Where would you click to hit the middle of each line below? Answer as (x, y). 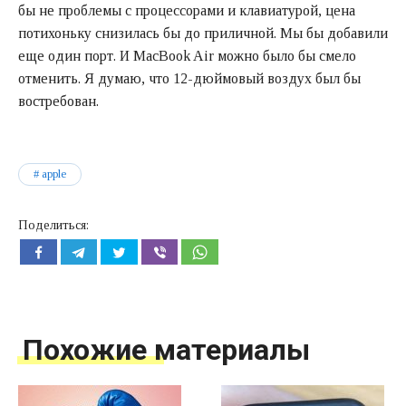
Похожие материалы (166, 350)
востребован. (58, 101)
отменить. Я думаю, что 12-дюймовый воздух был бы (189, 78)
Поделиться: (53, 226)
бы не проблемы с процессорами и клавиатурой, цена (187, 10)
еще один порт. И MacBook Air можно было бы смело (187, 55)
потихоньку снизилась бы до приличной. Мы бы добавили (203, 33)
